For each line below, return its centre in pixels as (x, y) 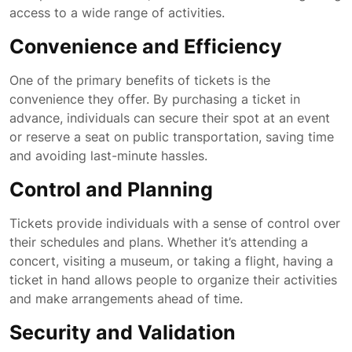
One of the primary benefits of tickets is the (140, 80)
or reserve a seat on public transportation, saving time (172, 137)
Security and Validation (123, 332)
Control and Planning (111, 189)
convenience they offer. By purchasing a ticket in (155, 99)
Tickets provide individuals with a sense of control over (175, 223)
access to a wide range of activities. (117, 13)
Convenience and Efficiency (146, 46)
